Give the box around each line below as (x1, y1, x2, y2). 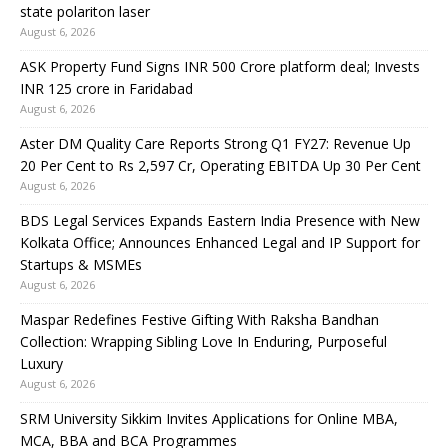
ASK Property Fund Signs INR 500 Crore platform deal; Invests (20, 56, 420, 76)
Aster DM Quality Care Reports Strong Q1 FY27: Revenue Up (20, 133, 411, 153)
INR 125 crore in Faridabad (20, 78, 193, 98)
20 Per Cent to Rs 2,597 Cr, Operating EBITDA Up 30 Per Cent (20, 155, 421, 175)
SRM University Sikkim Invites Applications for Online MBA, (20, 408, 398, 428)
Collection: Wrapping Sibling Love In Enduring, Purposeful (20, 331, 387, 351)
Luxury (20, 353, 63, 373)
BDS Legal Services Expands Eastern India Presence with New (20, 210, 420, 230)
